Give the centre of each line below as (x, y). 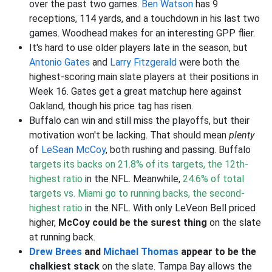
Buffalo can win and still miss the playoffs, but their (139, 121)
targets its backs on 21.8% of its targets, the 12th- (139, 164)
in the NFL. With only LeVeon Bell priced (169, 208)
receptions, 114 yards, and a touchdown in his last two (144, 19)
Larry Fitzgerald (143, 62)
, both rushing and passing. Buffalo (178, 150)
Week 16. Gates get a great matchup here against (135, 91)
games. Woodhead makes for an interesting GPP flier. (142, 33)
